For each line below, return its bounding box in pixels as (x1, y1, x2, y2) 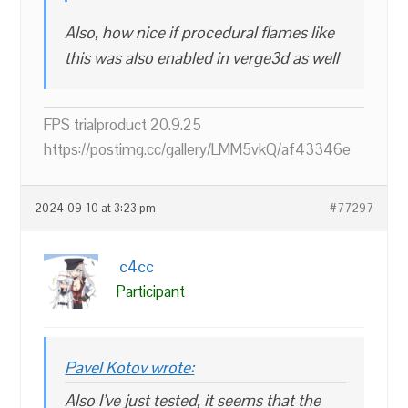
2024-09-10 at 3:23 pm (35, 201, 157, 217)
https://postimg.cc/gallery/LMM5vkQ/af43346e (44, 139, 352, 160)
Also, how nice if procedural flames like (65, 22, 335, 44)
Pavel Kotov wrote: (65, 357, 195, 379)
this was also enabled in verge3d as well (65, 47, 340, 69)
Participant (117, 281, 186, 302)
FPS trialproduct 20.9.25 (44, 115, 202, 136)
